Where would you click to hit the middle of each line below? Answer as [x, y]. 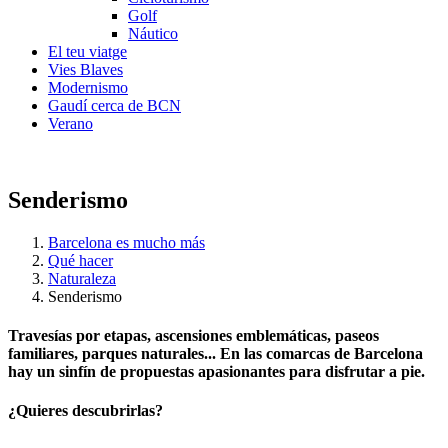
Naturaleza [82, 278]
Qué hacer [80, 260]
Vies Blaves [85, 69]
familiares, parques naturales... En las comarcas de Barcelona [215, 354]
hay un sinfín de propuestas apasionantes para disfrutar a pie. [216, 372]
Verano [70, 123]
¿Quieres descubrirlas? [87, 411]
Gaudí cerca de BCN [114, 105]
